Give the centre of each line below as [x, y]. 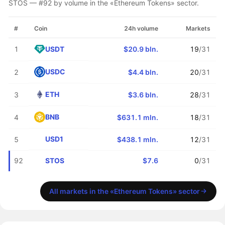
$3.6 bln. [143, 94]
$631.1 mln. [138, 117]
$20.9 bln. [141, 49]
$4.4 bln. [143, 72]
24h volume [141, 28]
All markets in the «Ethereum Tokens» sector [124, 191]
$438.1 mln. [138, 139]
